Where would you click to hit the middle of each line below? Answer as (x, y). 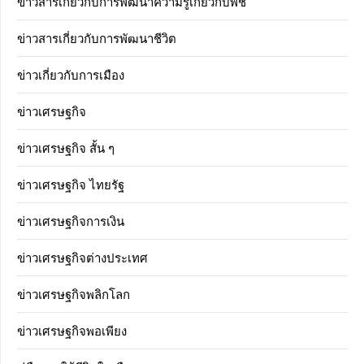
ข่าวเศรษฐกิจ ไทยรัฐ (71, 184)
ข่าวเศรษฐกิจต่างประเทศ (82, 258)
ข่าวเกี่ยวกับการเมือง (71, 75)
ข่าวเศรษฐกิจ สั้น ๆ (66, 148)
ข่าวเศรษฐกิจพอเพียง (72, 331)
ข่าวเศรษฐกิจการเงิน (71, 221)
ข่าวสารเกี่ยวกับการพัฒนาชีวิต (97, 38)
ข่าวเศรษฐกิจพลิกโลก (74, 294)
